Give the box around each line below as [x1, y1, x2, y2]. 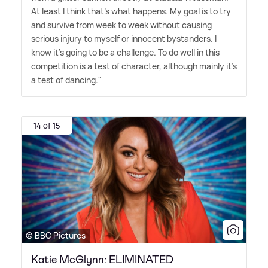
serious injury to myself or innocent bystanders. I [31, 32, 217, 44]
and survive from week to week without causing [31, 19, 212, 31]
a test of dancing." [31, 74, 102, 86]
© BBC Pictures [26, 230, 86, 242]
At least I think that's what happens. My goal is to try [31, 5, 231, 17]
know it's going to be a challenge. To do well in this [31, 46, 220, 58]
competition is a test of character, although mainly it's [31, 60, 237, 72]
